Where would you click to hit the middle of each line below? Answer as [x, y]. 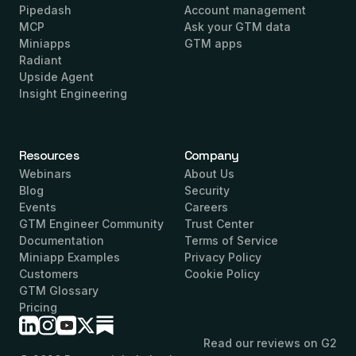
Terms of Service [231, 240]
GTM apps [213, 43]
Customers [49, 274]
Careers [206, 207]
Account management [245, 10]
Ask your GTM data [238, 27]
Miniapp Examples [70, 257]
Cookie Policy [222, 274]
